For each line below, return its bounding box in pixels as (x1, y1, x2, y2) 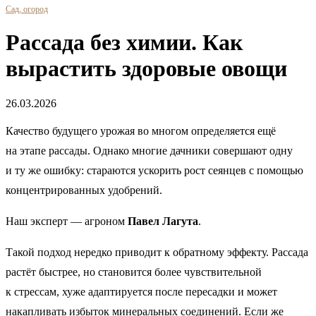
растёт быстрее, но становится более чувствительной (6, 265, 262, 278)
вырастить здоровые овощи (6, 56, 287, 82)
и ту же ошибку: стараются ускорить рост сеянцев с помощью (6, 164, 303, 176)
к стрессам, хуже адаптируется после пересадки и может (6, 285, 277, 298)
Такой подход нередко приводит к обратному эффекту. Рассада (6, 245, 308, 258)
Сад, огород (6, 4, 48, 14)
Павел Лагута (128, 214, 198, 227)
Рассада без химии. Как (6, 30, 243, 56)
